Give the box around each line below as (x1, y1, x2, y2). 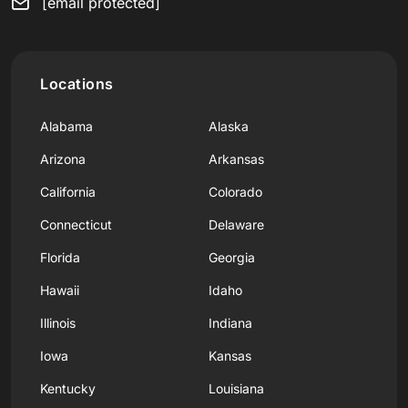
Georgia (209, 249, 255, 265)
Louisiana (209, 380, 264, 396)
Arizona (40, 150, 86, 167)
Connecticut (40, 216, 112, 232)
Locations (40, 74, 114, 93)
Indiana (209, 314, 252, 331)
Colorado (209, 183, 262, 199)
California (40, 183, 96, 199)
